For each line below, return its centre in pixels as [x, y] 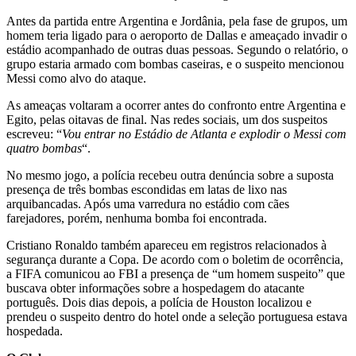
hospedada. [35, 331]
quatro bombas [44, 148]
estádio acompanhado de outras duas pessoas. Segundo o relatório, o [177, 49]
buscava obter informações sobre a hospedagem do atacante [155, 288]
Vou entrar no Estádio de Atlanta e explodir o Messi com [204, 133]
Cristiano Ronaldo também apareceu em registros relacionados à [166, 245]
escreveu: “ [34, 133]
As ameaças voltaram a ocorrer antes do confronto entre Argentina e [176, 105]
